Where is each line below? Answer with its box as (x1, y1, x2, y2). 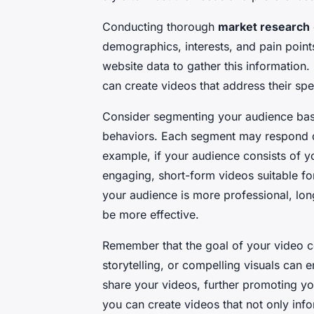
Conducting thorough (102, 20, 218, 34)
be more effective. (102, 207, 199, 222)
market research (218, 20, 310, 34)
